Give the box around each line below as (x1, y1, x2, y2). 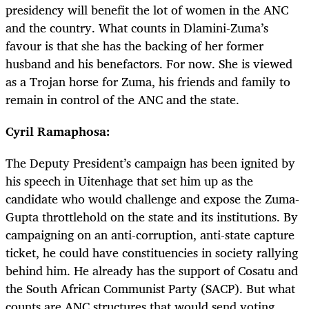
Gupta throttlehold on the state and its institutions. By (6, 206, 298, 228)
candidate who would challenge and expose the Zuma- (6, 188, 299, 210)
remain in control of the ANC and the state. (6, 89, 239, 110)
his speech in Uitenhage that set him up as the (6, 170, 253, 192)
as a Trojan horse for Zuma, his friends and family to (6, 71, 290, 92)
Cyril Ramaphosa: (6, 121, 110, 142)
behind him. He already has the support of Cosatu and (6, 260, 298, 281)
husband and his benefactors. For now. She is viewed (6, 53, 292, 74)
